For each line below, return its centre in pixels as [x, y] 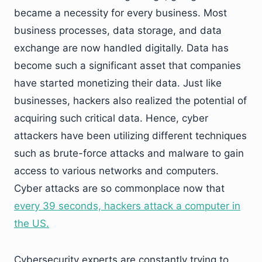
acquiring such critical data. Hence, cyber [111, 118]
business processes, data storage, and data [118, 30]
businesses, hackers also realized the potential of [130, 101]
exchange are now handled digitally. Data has [121, 48]
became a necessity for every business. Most [120, 13]
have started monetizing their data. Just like [118, 83]
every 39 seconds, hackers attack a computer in [127, 206]
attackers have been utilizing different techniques [130, 136]
